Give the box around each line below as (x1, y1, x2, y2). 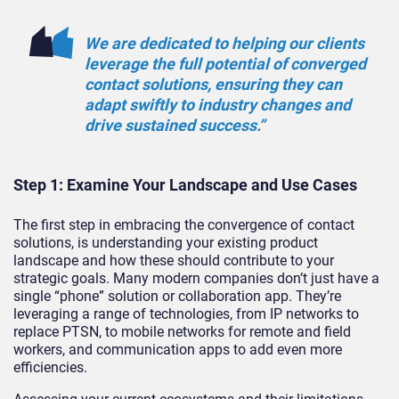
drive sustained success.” (85, 116, 265, 135)
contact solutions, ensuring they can (85, 75, 342, 94)
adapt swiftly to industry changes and (85, 95, 351, 115)
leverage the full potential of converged (85, 54, 366, 74)
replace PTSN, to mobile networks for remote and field (13, 322, 351, 340)
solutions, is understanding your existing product (13, 233, 318, 251)
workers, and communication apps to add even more (13, 340, 342, 358)
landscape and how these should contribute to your (13, 251, 334, 269)
